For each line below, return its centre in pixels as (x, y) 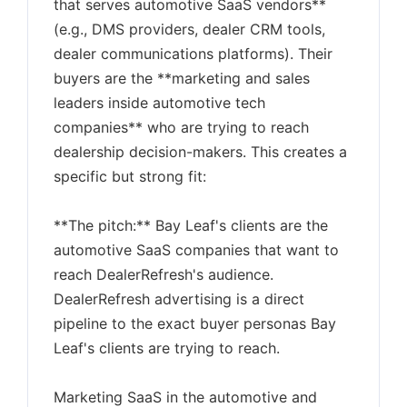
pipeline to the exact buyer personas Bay (195, 323)
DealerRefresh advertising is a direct (179, 299)
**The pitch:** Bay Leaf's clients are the (191, 225)
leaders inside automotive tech (159, 103)
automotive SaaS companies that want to (196, 250)
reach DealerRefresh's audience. (164, 274)
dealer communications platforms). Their (193, 54)
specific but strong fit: (130, 176)
